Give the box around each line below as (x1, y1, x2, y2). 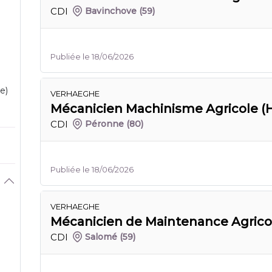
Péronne (85, 118, 124, 129)
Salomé (85, 231, 118, 242)
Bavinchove (85, 5, 137, 16)
